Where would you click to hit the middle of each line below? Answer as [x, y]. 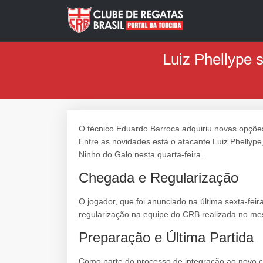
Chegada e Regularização [159, 178]
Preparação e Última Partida [166, 238]
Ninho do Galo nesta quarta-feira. [141, 155]
